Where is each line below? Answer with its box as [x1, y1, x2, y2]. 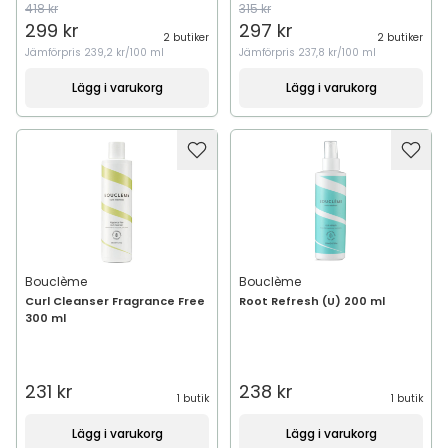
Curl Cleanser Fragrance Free [25, 293, 205, 309]
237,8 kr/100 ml [298, 45, 376, 60]
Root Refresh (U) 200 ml [239, 293, 385, 309]
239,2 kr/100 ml [84, 45, 164, 60]
